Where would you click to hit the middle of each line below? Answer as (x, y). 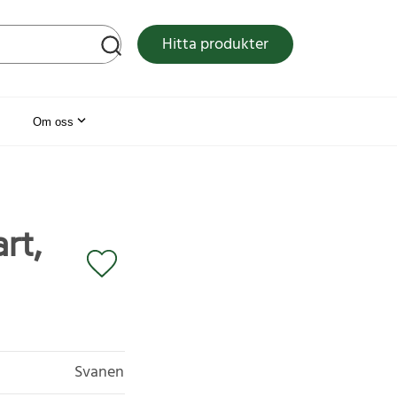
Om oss (53, 121)
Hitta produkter (215, 45)
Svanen (99, 372)
